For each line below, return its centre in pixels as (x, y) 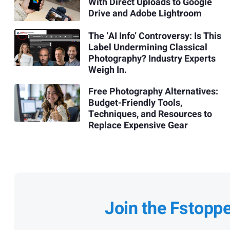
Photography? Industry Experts (152, 59)
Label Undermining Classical (148, 48)
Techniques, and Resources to (150, 114)
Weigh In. (107, 70)
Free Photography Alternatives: (153, 92)
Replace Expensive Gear (138, 126)
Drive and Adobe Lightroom (145, 14)
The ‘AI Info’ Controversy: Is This (155, 36)
